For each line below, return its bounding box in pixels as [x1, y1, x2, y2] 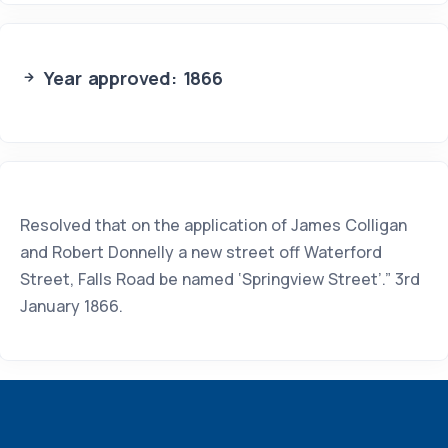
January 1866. [20, 295, 123, 317]
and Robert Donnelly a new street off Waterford [20, 241, 382, 263]
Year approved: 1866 [37, 66, 223, 90]
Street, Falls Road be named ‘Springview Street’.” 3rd [20, 268, 420, 290]
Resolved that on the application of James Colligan [20, 214, 407, 236]
